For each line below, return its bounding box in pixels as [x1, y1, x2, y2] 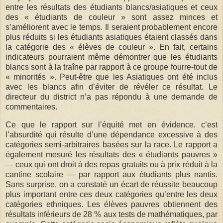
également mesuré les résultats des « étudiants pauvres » [5, 150, 218, 159]
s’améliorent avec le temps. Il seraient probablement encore [5, 22, 218, 31]
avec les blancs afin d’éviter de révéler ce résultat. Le [5, 82, 218, 91]
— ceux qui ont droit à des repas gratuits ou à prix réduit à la [5, 160, 218, 169]
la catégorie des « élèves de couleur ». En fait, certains [5, 42, 218, 51]
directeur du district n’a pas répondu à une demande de [5, 92, 218, 101]
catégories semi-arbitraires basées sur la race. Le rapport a [5, 140, 218, 149]
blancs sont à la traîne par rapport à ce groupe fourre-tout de [5, 62, 218, 71]
